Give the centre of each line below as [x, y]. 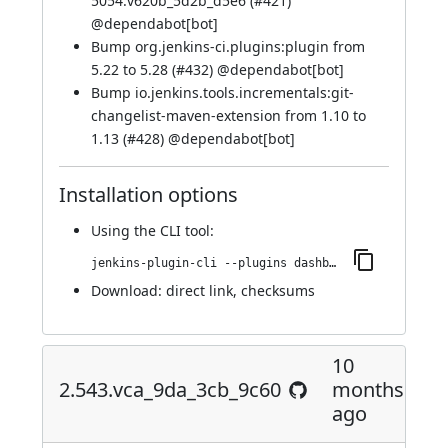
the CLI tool [172, 230]
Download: [128, 290]
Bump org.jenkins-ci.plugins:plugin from [228, 46]
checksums [278, 290]
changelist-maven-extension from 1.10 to [228, 115]
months [368, 389]
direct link [199, 290]
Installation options [148, 194]
